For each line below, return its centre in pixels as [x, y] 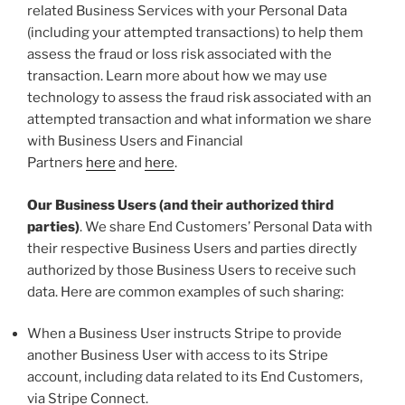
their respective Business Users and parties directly [192, 248]
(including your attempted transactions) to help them [195, 33]
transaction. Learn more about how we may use [177, 76]
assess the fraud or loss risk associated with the [179, 55]
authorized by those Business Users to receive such [192, 270]
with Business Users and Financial [135, 141]
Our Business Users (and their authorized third [180, 205]
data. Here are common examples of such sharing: [185, 292]
